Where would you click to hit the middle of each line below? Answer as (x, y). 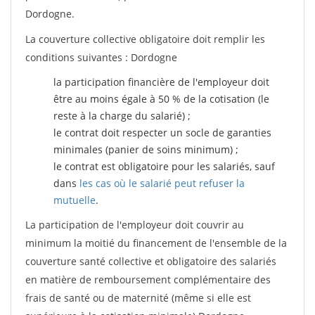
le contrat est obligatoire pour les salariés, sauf (164, 166)
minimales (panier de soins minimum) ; (146, 149)
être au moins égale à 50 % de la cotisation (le (161, 99)
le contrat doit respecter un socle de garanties (162, 133)
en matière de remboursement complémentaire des (148, 279)
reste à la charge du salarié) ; (122, 116)
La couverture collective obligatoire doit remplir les (145, 39)
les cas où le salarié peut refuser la (162, 183)
